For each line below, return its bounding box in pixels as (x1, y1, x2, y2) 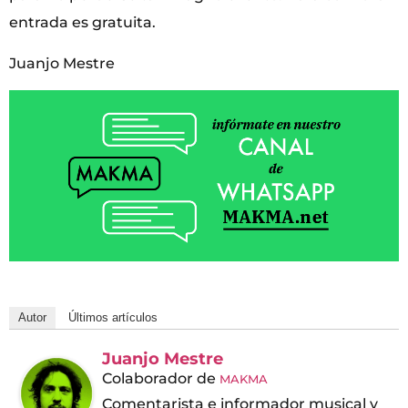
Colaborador (102, 369, 193, 387)
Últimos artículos (68, 310, 158, 324)
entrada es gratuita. (9, 14, 156, 32)
